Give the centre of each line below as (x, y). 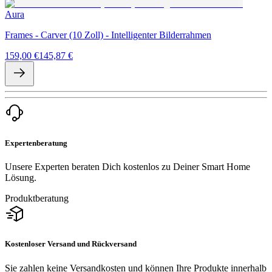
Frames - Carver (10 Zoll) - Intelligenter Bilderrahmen (108, 35)
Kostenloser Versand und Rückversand (71, 244)
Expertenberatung (36, 143)
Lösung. (21, 178)
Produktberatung (37, 199)
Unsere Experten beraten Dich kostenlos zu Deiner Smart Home (127, 167)
